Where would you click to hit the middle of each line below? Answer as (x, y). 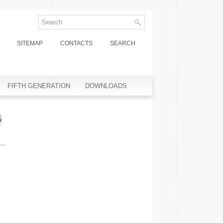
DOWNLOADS (106, 86)
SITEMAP (30, 43)
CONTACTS (76, 43)
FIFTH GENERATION (39, 86)
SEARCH (123, 43)
